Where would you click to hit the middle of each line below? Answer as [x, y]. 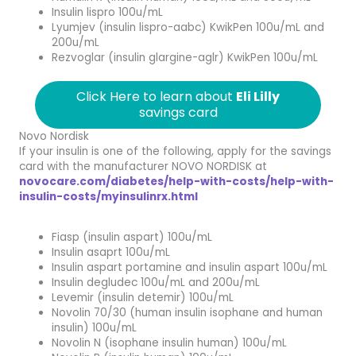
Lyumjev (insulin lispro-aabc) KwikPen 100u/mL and [188, 27]
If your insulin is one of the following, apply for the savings [175, 152]
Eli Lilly [258, 97]
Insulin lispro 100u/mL [108, 12]
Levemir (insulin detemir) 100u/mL [143, 298]
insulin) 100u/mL [95, 328]
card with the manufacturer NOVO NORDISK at [143, 167]
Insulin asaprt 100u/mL [111, 253]
